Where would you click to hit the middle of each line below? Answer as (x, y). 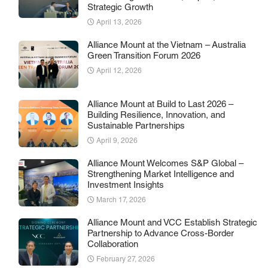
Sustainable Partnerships (136, 127)
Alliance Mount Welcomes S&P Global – (165, 165)
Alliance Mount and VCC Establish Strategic (172, 224)
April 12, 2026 (119, 71)
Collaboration (113, 245)
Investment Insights (126, 186)
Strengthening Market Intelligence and (161, 175)
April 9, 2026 (117, 141)
